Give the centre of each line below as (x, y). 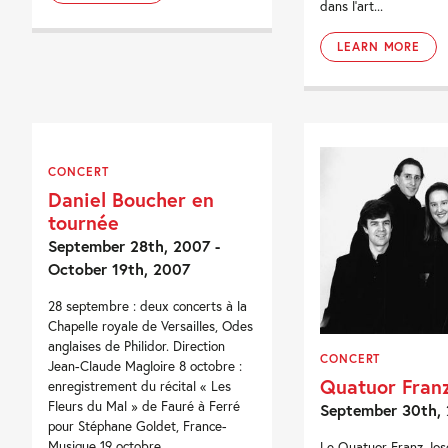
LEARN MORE (378, 47)
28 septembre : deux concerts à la (148, 306)
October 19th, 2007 (119, 269)
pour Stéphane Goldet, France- (138, 426)
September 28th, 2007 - (134, 246)
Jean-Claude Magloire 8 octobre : (145, 366)
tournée (84, 222)
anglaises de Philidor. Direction (137, 346)
